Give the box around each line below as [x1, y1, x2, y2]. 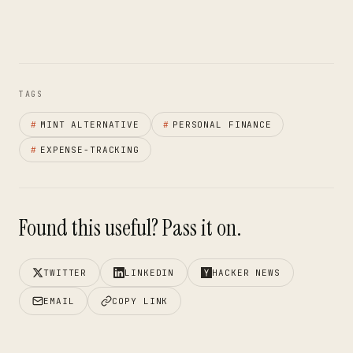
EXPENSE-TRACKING [39, 144, 139, 155]
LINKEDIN [124, 267, 175, 278]
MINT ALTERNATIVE [39, 119, 139, 130]
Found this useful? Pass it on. [19, 214, 241, 243]
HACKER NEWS [212, 267, 281, 278]
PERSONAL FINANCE [172, 119, 272, 130]
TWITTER [43, 267, 87, 278]
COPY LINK [112, 295, 169, 307]
